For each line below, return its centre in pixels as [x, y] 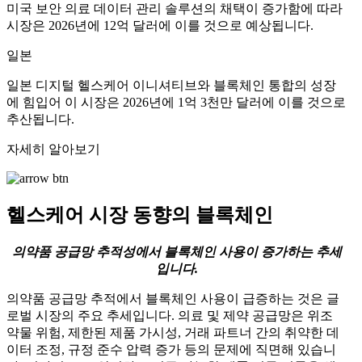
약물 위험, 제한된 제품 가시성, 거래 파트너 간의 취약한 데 [173, 332]
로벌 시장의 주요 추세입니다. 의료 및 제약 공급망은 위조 [170, 315]
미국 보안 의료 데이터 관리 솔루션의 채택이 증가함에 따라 [175, 9]
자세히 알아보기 [53, 149]
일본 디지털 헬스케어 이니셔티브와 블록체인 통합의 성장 [171, 86]
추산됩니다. [40, 120]
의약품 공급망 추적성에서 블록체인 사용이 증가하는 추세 [177, 251]
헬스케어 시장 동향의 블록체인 [142, 215]
